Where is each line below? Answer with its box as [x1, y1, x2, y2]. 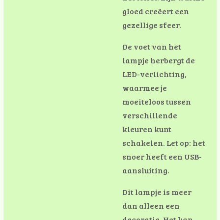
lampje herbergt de [122, 55, 195, 65]
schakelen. [122, 137, 166, 148]
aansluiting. [122, 165, 169, 175]
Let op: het [166, 137, 205, 148]
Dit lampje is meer [122, 187, 192, 197]
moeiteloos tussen [122, 96, 191, 107]
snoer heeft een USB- [122, 151, 202, 162]
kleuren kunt [122, 124, 171, 134]
